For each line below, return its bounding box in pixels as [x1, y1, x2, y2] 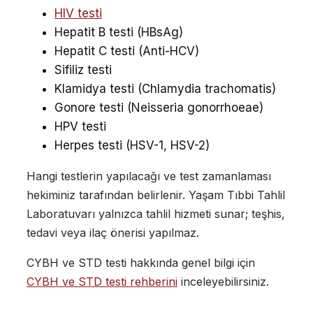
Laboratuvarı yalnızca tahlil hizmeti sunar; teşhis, [26, 207, 285, 221]
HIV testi [54, 6, 102, 21]
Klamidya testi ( [54, 82, 142, 96]
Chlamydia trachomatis [141, 82, 272, 96]
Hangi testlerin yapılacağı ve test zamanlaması [26, 169, 271, 184]
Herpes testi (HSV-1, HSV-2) [54, 138, 210, 153]
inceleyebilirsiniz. [177, 275, 269, 289]
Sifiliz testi [54, 63, 112, 78]
